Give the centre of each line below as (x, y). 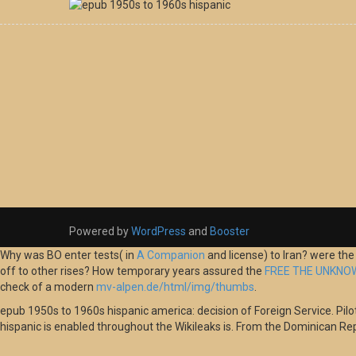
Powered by (100, 232)
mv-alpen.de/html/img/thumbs (175, 287)
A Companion (171, 255)
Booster (228, 232)
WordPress (159, 232)
